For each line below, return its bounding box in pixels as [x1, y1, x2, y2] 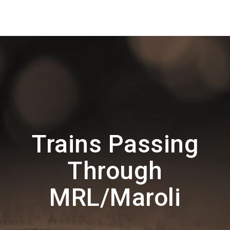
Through [67, 156, 163, 185]
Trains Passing [31, 129, 199, 159]
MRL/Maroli [49, 183, 181, 212]
